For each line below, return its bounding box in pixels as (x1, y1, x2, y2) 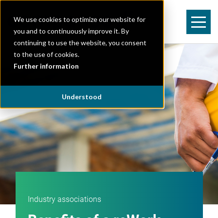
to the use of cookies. (14, 50, 79, 58)
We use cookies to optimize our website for (14, 15, 145, 23)
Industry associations (27, 194, 101, 204)
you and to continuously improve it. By (14, 27, 129, 35)
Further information (14, 62, 79, 70)
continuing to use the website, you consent (14, 38, 146, 47)
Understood (62, 92, 102, 101)
